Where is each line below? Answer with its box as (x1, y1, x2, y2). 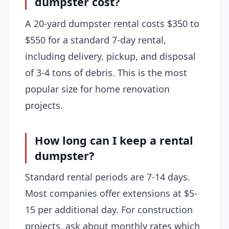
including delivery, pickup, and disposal (25, 50, 196, 62)
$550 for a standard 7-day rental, (25, 33, 166, 46)
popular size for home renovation (25, 82, 170, 95)
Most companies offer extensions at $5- (25, 187, 197, 200)
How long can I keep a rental (35, 132, 194, 148)
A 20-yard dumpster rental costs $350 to (25, 17, 199, 30)
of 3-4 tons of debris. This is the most (25, 66, 187, 79)
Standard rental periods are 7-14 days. (25, 171, 190, 184)
